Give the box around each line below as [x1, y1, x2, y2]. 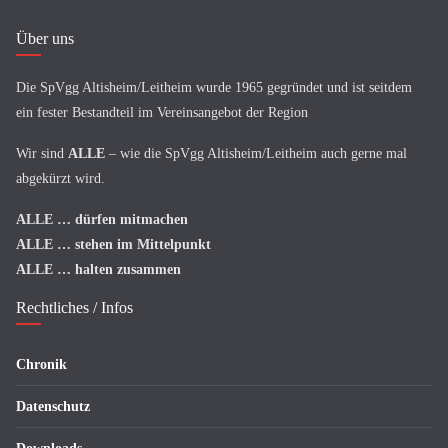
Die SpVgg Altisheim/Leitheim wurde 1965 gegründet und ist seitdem [16, 80, 412, 95]
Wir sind [16, 146, 68, 161]
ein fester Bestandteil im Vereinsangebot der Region [16, 105, 308, 120]
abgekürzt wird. [16, 171, 105, 186]
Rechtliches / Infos [16, 299, 133, 316]
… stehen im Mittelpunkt [57, 237, 211, 252]
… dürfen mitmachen [57, 212, 188, 227]
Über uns [16, 30, 74, 47]
